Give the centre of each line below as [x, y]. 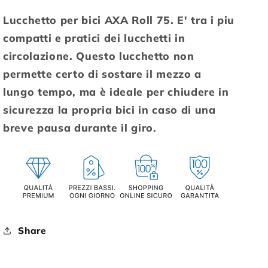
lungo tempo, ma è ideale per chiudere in [116, 91]
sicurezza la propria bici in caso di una [109, 109]
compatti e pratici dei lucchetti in [94, 37]
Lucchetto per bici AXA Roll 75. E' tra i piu [119, 19]
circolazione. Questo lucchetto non [99, 55]
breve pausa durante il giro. [80, 127]
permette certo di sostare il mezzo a [102, 73]
